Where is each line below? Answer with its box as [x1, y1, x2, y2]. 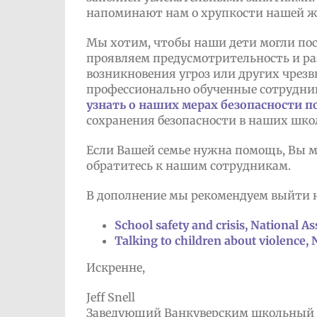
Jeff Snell [86, 289, 135, 304]
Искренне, [86, 260, 145, 275]
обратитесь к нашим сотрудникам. [86, 158, 291, 173]
